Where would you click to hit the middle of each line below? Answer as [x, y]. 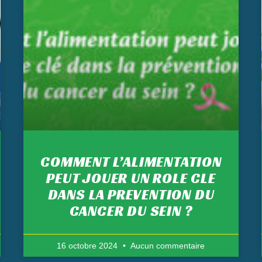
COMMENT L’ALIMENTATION [131, 162]
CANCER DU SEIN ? [131, 211]
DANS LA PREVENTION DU [131, 195]
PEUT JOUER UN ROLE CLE [131, 179]
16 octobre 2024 [89, 246]
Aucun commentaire [167, 246]
